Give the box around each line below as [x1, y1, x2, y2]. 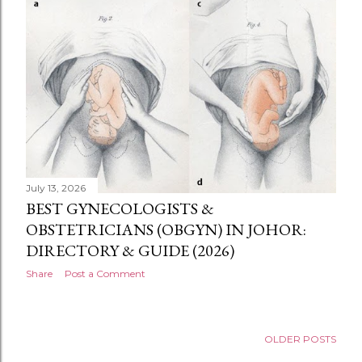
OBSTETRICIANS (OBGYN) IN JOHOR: [26, 218, 306, 240]
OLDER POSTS [264, 332, 336, 345]
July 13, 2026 [26, 181, 86, 194]
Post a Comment [65, 267, 145, 280]
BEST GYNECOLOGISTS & [26, 197, 214, 219]
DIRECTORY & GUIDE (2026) [26, 239, 234, 261]
